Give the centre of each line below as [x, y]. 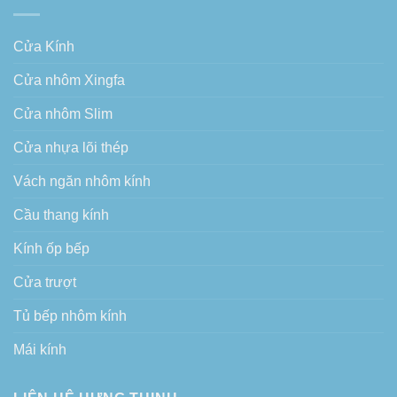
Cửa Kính [44, 46]
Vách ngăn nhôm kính [82, 181]
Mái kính [40, 349]
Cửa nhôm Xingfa [69, 80]
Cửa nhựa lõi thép [71, 147]
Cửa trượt [45, 282]
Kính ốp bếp [51, 248]
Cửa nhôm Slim [63, 113]
